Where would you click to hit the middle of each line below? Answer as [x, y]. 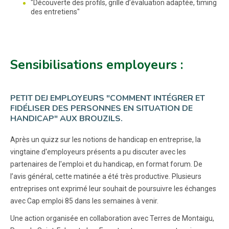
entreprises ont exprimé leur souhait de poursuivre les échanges [113, 188]
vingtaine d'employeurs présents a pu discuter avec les [98, 152]
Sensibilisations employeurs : [97, 65]
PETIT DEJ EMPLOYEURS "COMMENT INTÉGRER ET [108, 98]
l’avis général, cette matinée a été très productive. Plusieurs [106, 176]
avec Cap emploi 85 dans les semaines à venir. [84, 201]
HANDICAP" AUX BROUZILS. [66, 118]
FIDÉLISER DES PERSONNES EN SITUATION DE [101, 108]
